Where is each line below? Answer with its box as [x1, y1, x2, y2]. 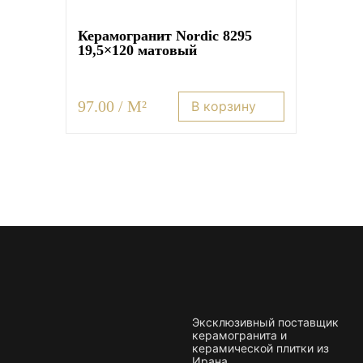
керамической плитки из [192, 341, 330, 356]
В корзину [191, 97, 257, 114]
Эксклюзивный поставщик [192, 315, 340, 330]
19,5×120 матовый [78, 41, 198, 58]
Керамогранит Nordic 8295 [78, 27, 253, 44]
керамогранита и [192, 328, 288, 343]
